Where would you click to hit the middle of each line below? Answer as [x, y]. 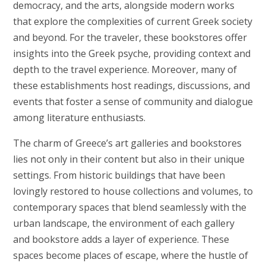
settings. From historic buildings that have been [119, 175]
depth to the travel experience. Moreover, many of [125, 69]
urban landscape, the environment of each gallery [123, 223]
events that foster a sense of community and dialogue [133, 101]
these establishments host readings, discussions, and [131, 85]
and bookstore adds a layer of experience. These [121, 239]
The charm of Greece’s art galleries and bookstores [127, 143]
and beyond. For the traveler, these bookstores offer [130, 37]
